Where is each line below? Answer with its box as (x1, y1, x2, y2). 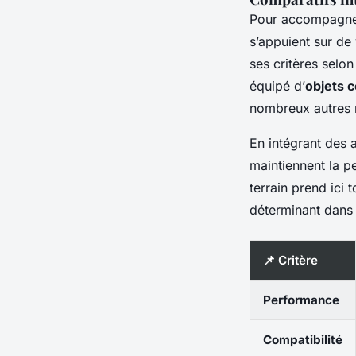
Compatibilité (263, 331, 342, 347)
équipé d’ (250, 77, 305, 94)
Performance (263, 292, 339, 308)
